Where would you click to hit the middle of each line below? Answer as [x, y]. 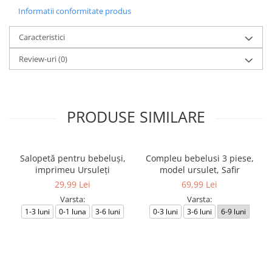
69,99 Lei [199, 184]
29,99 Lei [73, 184]
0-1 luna [73, 212]
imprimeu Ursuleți [73, 170]
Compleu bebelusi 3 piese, [199, 158]
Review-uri [39, 59]
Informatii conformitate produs [75, 11]
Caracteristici [42, 37]
